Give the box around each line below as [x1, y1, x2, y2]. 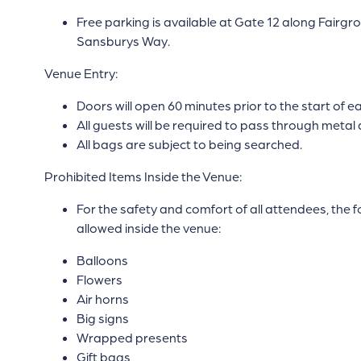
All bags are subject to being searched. [76, 136, 302, 152]
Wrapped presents [76, 330, 188, 346]
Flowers [76, 272, 122, 288]
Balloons [76, 252, 128, 268]
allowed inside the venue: [76, 220, 221, 236]
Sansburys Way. [76, 33, 170, 49]
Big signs [76, 310, 129, 326]
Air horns [76, 291, 129, 307]
